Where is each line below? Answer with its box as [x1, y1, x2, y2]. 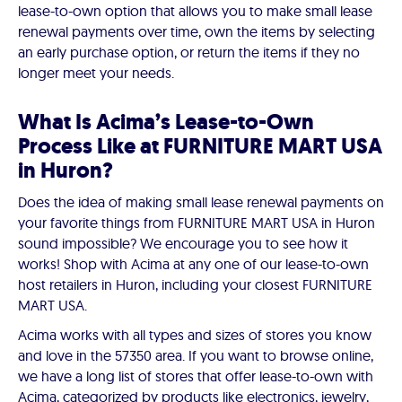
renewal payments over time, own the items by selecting [18, 22, 375, 40]
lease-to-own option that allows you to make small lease [18, 2, 372, 20]
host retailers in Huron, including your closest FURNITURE [18, 275, 372, 293]
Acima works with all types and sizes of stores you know [18, 326, 371, 344]
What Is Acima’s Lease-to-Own [18, 108, 314, 136]
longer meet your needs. [18, 64, 174, 82]
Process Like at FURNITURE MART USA [18, 132, 382, 161]
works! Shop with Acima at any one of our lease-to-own [18, 255, 369, 273]
